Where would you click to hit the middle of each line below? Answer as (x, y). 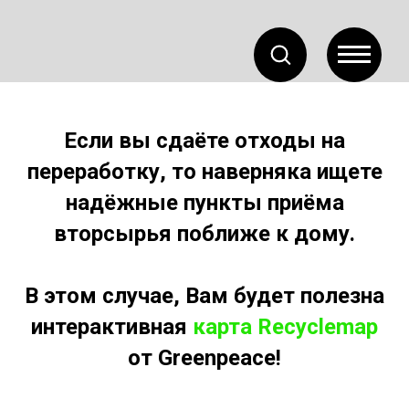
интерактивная (112, 327)
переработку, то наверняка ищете (204, 172)
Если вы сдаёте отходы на (204, 141)
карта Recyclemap (285, 327)
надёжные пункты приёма (204, 203)
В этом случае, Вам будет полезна (204, 296)
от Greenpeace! (204, 358)
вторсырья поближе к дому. (204, 234)
